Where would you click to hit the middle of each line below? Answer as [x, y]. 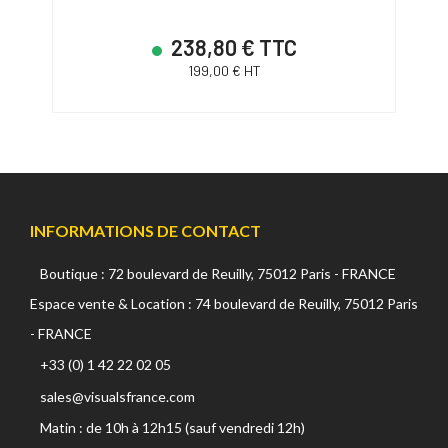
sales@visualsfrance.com [117, 396]
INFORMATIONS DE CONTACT [145, 230]
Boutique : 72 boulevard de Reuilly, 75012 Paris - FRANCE [218, 273]
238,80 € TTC [231, 46]
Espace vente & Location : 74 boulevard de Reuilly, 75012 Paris [224, 303]
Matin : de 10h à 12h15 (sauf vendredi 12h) [172, 427]
